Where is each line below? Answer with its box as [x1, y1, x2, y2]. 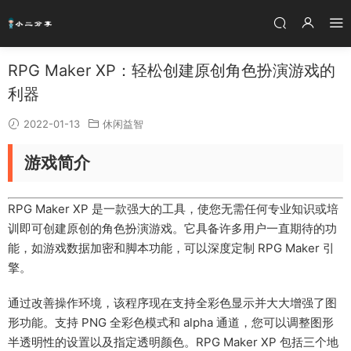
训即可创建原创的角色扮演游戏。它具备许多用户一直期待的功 [8, 221, 337, 236]
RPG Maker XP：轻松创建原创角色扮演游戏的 [8, 61, 335, 80]
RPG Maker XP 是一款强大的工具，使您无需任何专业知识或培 [8, 201, 338, 216]
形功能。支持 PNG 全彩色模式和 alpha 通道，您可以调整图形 [8, 315, 334, 330]
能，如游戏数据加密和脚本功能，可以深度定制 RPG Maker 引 [8, 241, 335, 255]
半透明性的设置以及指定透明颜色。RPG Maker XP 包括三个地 [8, 335, 338, 349]
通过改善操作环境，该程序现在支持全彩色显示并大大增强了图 [8, 295, 337, 310]
